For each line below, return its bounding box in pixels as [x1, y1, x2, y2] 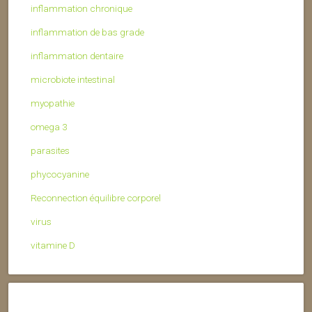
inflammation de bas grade [31, 26, 144, 38]
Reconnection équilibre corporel [31, 192, 161, 204]
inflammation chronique [31, 3, 132, 15]
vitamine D [31, 240, 75, 251]
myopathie [31, 97, 75, 109]
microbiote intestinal [31, 74, 115, 86]
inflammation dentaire [31, 50, 123, 62]
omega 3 [31, 121, 68, 133]
